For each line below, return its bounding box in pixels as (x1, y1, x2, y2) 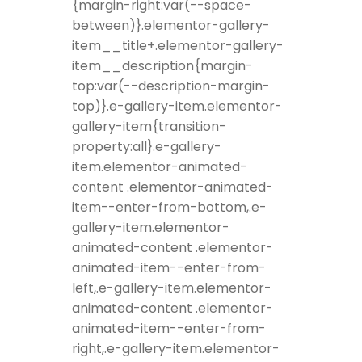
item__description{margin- (72, 57, 253, 76)
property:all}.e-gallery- (72, 137, 221, 157)
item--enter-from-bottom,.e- (72, 198, 267, 217)
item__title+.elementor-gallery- (72, 36, 284, 56)
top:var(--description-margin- (72, 77, 270, 96)
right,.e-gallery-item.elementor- (72, 339, 280, 359)
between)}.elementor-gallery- (72, 16, 270, 36)
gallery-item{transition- (72, 117, 226, 137)
